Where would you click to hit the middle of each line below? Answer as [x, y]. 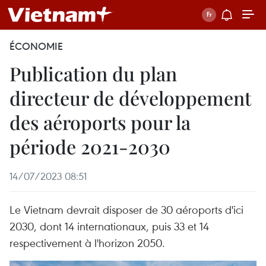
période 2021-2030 [90, 146]
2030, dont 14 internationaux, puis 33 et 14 [109, 226]
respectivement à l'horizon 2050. [87, 243]
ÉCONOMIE [36, 46]
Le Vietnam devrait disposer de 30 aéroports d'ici [126, 209]
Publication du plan [93, 73]
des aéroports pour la [100, 122]
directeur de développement [130, 98]
